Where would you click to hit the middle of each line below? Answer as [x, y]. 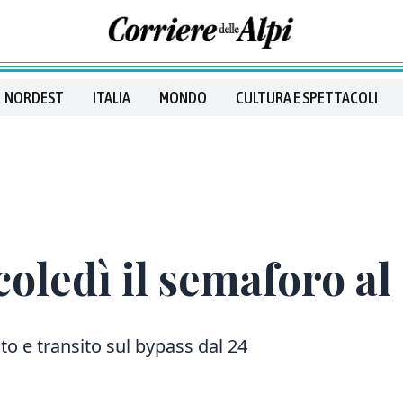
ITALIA [112, 98]
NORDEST [34, 98]
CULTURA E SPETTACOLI [307, 98]
